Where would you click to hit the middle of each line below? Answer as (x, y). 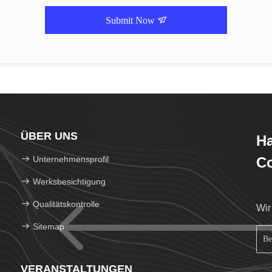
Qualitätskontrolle (65, 204)
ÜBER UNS (49, 136)
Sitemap (49, 226)
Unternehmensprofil (71, 159)
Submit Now (131, 20)
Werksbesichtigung (69, 182)
